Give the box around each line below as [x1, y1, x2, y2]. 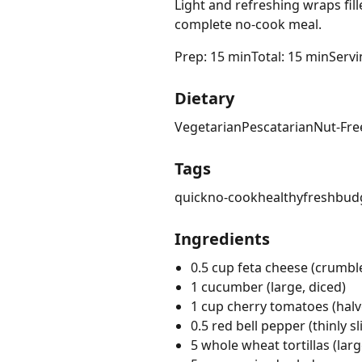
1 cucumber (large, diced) [191, 278, 346, 297]
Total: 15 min [251, 48, 329, 66]
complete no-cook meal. [175, 15, 322, 34]
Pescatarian [242, 118, 314, 137]
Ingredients [175, 228, 270, 250]
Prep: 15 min [175, 48, 251, 66]
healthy [258, 188, 303, 207]
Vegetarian [175, 118, 242, 137]
